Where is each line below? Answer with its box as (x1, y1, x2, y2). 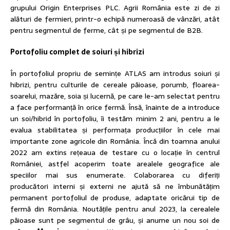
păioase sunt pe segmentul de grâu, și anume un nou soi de (10, 215, 220, 226)
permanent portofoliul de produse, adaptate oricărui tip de (10, 192, 220, 204)
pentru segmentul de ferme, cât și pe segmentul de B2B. (10, 25, 207, 36)
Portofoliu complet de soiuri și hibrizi (10, 46, 144, 58)
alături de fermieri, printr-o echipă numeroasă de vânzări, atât (10, 13, 220, 25)
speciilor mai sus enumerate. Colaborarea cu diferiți (10, 169, 220, 181)
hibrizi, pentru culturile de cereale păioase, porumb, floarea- (10, 79, 220, 91)
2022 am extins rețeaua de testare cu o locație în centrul (10, 147, 220, 159)
